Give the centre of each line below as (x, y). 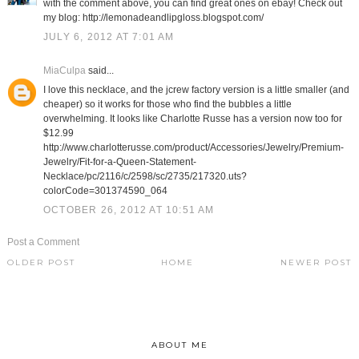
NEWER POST (317, 263)
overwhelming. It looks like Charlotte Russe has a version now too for (192, 119)
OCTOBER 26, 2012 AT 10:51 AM (129, 210)
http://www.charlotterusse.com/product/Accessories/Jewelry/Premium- (193, 148)
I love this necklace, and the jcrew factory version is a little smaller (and (196, 90)
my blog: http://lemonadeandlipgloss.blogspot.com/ (153, 18)
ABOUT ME (179, 345)
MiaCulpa (64, 71)
